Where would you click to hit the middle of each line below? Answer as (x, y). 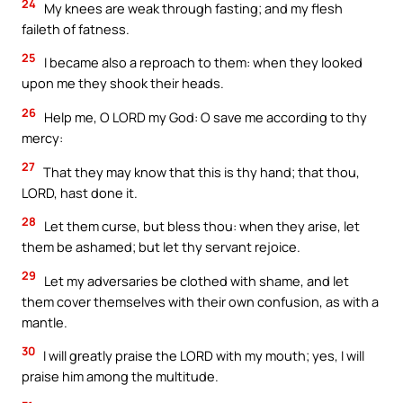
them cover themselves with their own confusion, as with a (200, 301)
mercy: (42, 138)
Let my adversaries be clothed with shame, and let (195, 280)
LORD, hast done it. (80, 192)
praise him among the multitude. (120, 376)
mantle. (45, 322)
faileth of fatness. (76, 28)
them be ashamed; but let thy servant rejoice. (161, 247)
